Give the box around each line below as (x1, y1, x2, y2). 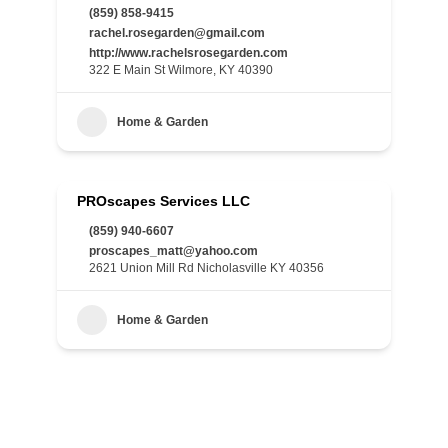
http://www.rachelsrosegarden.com (89, 46, 288, 60)
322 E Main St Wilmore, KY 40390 (89, 63, 273, 77)
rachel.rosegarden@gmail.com (89, 26, 265, 40)
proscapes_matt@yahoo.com (89, 244, 258, 258)
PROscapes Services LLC (77, 193, 250, 209)
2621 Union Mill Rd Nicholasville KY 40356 (89, 261, 324, 275)
